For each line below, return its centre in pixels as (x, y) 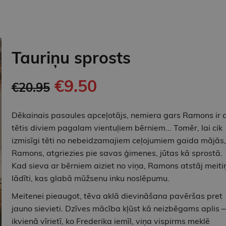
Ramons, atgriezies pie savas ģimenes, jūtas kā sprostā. (117, 153)
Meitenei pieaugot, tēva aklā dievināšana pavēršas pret (117, 196)
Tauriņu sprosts (71, 58)
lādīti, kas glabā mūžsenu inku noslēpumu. (90, 178)
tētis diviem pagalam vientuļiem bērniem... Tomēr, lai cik (117, 128)
